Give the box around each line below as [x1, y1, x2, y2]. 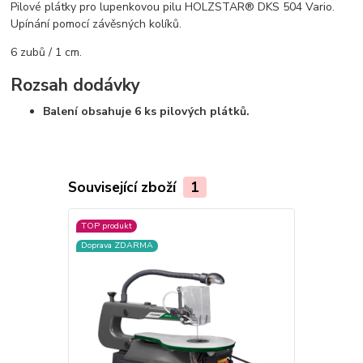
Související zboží [67, 177, 180, 197]
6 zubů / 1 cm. [11, 44, 83, 60]
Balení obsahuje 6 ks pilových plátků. [43, 103, 250, 119]
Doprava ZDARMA [80, 239, 153, 252]
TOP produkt [80, 220, 132, 233]
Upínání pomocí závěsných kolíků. [11, 15, 182, 32]
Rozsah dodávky [11, 74, 141, 97]
